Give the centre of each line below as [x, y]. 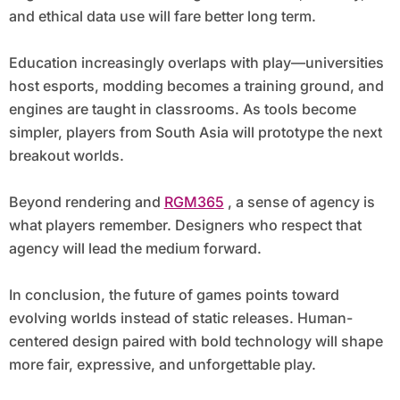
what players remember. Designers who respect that [185, 225]
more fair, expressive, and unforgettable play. [162, 365]
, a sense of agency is [299, 202]
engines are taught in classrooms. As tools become [182, 109]
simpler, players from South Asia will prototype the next [195, 133]
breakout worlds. [66, 156]
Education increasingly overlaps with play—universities [196, 63]
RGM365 [194, 202]
